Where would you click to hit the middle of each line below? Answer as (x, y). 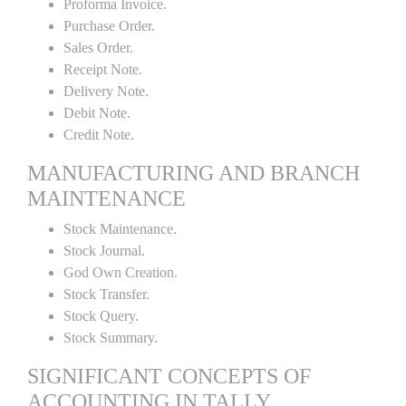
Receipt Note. (103, 69)
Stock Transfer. (106, 294)
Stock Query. (101, 316)
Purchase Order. (109, 26)
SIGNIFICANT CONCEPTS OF (169, 376)
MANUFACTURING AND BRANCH (193, 173)
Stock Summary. (111, 338)
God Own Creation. (121, 272)
